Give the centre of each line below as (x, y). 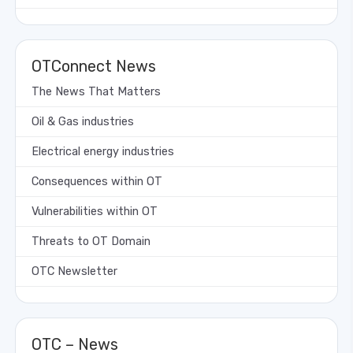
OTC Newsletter (74, 271)
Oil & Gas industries (83, 121)
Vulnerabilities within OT (95, 211)
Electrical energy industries (103, 151)
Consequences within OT (97, 181)
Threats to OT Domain (91, 241)
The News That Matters (96, 91)
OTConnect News (94, 66)
